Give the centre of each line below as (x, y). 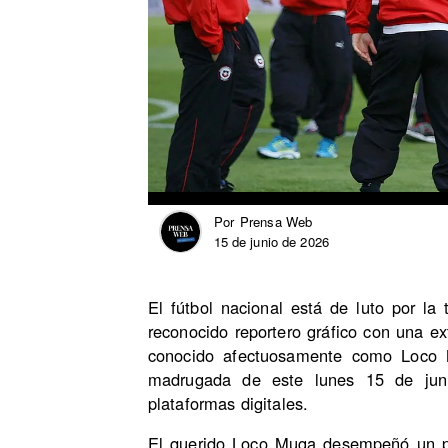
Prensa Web (276, 222)
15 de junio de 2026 (271, 241)
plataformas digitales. (228, 402)
